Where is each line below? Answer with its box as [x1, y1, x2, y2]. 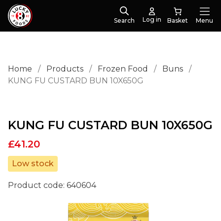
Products [46, 64, 83, 74]
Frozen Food [98, 64, 148, 74]
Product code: [8, 181, 67, 190]
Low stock [12, 159, 54, 168]
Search [114, 17, 135, 24]
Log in [143, 16, 161, 23]
